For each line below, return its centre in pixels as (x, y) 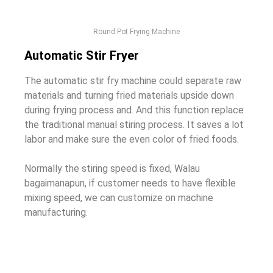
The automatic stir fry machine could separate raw (133, 81)
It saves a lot (215, 125)
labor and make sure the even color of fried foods (131, 140)
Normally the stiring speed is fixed (97, 169)
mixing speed (52, 198)
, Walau (185, 169)
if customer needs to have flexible (162, 183)
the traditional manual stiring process (104, 125)
